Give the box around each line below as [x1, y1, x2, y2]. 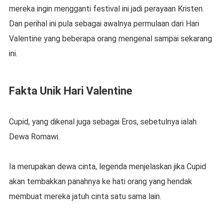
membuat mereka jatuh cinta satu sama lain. [8, 192, 161, 202]
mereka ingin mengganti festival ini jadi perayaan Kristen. [8, 4, 204, 14]
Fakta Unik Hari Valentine [8, 85, 132, 98]
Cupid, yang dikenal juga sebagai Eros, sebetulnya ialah [8, 117, 197, 127]
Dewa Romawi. [8, 132, 60, 142]
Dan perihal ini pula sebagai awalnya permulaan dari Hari [8, 19, 199, 29]
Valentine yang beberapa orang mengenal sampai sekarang [8, 34, 212, 44]
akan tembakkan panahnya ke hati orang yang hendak [8, 177, 192, 187]
